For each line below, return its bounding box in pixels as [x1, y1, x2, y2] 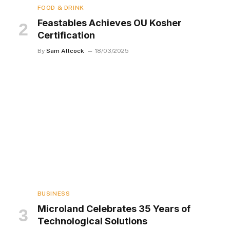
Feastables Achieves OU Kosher [37, 17, 182, 29]
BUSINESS [37, 190, 70, 198]
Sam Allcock [46, 47, 84, 55]
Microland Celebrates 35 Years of [37, 203, 190, 215]
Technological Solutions [37, 216, 147, 227]
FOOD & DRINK [37, 4, 84, 12]
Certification [37, 30, 95, 41]
